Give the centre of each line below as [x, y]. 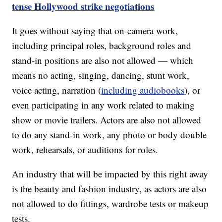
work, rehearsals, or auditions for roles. [85, 149]
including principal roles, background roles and [102, 45]
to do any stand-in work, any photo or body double [110, 134]
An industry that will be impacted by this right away [110, 173]
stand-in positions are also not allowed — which [103, 60]
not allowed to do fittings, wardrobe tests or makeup [111, 203]
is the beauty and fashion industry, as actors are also [110, 188]
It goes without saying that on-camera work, [95, 30]
